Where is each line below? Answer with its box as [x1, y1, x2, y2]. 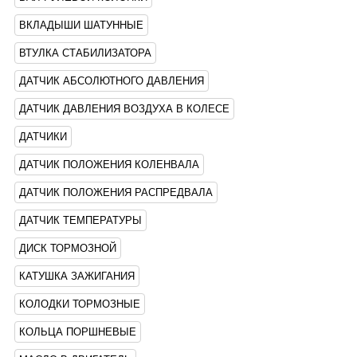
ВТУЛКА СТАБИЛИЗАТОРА [19, 47, 151, 59]
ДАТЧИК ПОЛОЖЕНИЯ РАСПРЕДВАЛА [19, 186, 213, 198]
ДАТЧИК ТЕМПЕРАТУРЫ [19, 214, 142, 226]
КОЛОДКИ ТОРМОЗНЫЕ [19, 298, 140, 310]
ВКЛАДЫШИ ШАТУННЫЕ [19, 19, 143, 31]
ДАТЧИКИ [19, 131, 67, 143]
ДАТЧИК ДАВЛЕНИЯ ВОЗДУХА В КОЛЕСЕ [19, 103, 229, 115]
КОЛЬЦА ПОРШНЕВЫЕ [19, 326, 136, 338]
